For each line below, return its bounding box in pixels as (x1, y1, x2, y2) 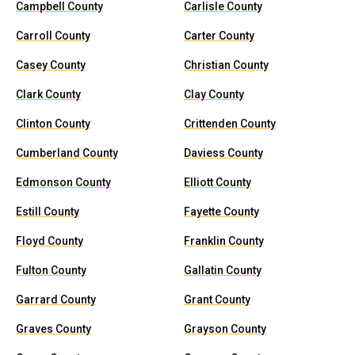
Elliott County (184, 176, 251, 189)
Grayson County (184, 323, 266, 335)
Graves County (16, 323, 91, 335)
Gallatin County (184, 264, 261, 277)
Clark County (16, 88, 81, 101)
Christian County (184, 59, 269, 71)
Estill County (16, 205, 79, 218)
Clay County (184, 88, 244, 101)
